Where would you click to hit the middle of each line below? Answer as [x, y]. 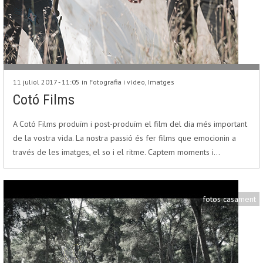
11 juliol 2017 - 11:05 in [51, 82]
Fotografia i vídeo [117, 82]
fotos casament [229, 199]
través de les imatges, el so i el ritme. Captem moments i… [117, 152]
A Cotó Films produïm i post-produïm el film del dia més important [130, 124]
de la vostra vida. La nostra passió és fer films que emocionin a [124, 138]
